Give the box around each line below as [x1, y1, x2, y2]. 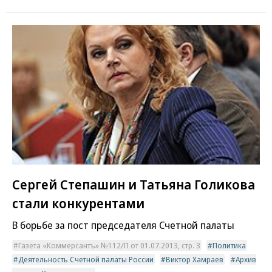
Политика [212, 239, 246, 251]
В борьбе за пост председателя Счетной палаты [12, 217, 234, 232]
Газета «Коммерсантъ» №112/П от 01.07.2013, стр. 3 [18, 239, 200, 251]
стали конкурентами [12, 193, 144, 212]
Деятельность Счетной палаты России [18, 253, 154, 265]
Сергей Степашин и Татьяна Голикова [12, 174, 255, 193]
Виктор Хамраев [166, 253, 223, 265]
